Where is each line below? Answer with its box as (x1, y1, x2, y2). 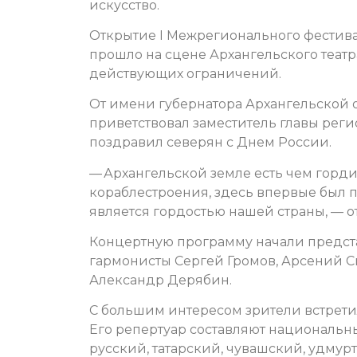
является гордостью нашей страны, (89, 203, 331, 219)
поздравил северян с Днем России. (89, 135, 331, 151)
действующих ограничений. (89, 65, 281, 81)
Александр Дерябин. (89, 273, 232, 288)
